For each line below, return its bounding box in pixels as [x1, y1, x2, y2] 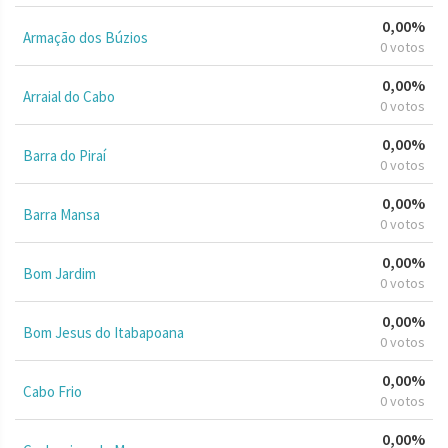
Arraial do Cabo [23, 86, 115, 106]
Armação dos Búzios [23, 27, 148, 47]
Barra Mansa [23, 204, 100, 224]
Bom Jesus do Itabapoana [23, 322, 184, 342]
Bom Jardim [23, 263, 96, 283]
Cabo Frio [23, 381, 82, 401]
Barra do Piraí [23, 145, 106, 165]
